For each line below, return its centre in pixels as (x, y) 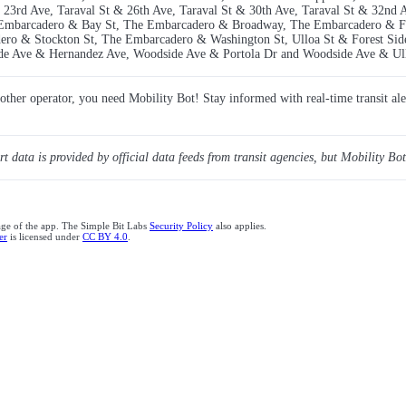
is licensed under (45, 237)
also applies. (240, 226)
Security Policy (181, 226)
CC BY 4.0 (105, 237)
